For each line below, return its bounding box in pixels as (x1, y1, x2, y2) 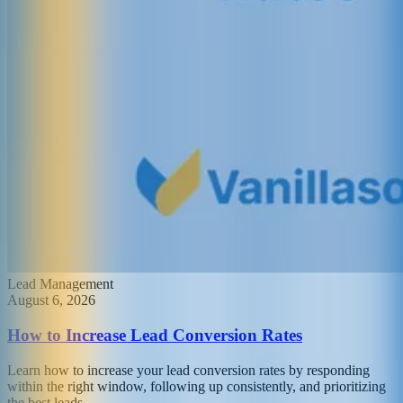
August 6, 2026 (7, 292, 95, 309)
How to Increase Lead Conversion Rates (7, 326, 302, 345)
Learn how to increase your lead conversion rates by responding (7, 362, 370, 378)
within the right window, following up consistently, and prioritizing (7, 378, 386, 394)
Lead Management (7, 276, 113, 292)
